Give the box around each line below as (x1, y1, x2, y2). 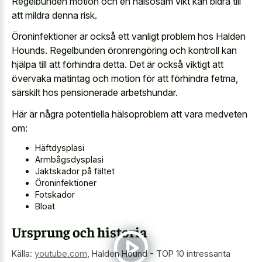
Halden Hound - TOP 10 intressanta (92, 249, 230, 259)
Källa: (12, 249, 35, 259)
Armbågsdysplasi (35, 154, 104, 165)
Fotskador (35, 189, 75, 200)
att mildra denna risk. (12, 9, 97, 21)
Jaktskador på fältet (35, 166, 115, 177)
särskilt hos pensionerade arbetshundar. (12, 87, 178, 99)
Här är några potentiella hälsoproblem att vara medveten (12, 108, 247, 120)
